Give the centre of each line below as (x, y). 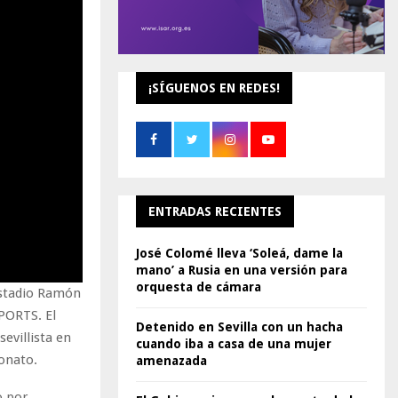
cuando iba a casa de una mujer (234, 344)
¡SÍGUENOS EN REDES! (214, 88)
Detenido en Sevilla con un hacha (239, 327)
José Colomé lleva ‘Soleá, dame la (239, 253)
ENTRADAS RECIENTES (215, 211)
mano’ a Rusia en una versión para (242, 270)
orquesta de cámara (199, 287)
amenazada (171, 361)
